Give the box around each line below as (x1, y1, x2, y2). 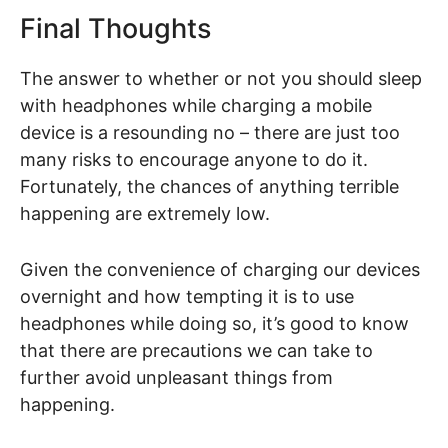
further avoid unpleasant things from (20, 366, 333, 388)
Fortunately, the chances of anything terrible (20, 175, 399, 197)
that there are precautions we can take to (20, 339, 373, 361)
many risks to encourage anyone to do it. (20, 148, 368, 170)
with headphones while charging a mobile (20, 94, 372, 116)
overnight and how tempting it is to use (20, 285, 354, 307)
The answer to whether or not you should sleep (20, 67, 422, 89)
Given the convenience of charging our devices (20, 258, 420, 280)
